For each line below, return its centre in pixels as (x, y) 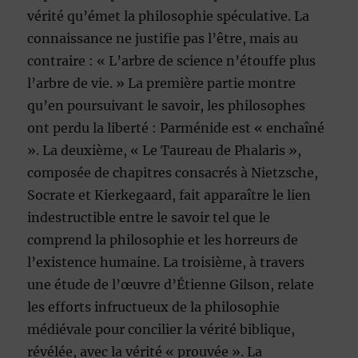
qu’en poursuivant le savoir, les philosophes (167, 106)
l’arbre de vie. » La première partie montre (162, 84)
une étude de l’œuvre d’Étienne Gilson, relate (171, 285)
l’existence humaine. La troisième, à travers (166, 263)
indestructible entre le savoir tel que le (149, 218)
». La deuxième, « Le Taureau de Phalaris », (165, 151)
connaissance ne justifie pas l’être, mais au (163, 39)
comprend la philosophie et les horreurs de (163, 240)
